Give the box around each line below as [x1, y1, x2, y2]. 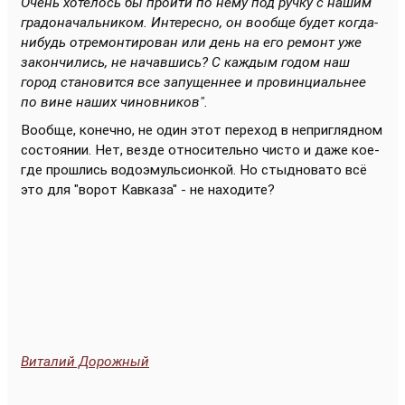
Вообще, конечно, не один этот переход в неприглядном [21, 122, 382, 138]
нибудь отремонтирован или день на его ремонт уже [21, 34, 362, 51]
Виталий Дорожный [21, 353, 149, 370]
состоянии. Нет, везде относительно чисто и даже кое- [21, 142, 380, 158]
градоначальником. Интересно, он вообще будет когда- [21, 14, 378, 31]
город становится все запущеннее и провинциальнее [21, 74, 366, 90]
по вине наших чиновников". [21, 94, 208, 110]
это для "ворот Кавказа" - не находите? [21, 182, 275, 198]
